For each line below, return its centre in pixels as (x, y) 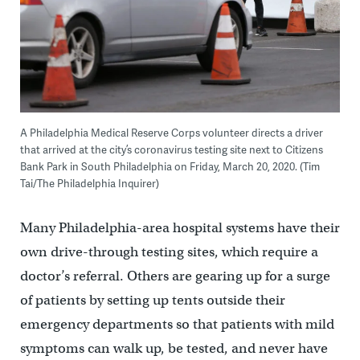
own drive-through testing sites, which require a (169, 252)
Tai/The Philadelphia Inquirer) (89, 184)
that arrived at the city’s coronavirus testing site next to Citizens (171, 150)
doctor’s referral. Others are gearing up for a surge (175, 276)
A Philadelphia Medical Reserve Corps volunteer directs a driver (171, 133)
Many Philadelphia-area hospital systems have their (180, 228)
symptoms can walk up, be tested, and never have (174, 349)
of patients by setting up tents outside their (152, 301)
